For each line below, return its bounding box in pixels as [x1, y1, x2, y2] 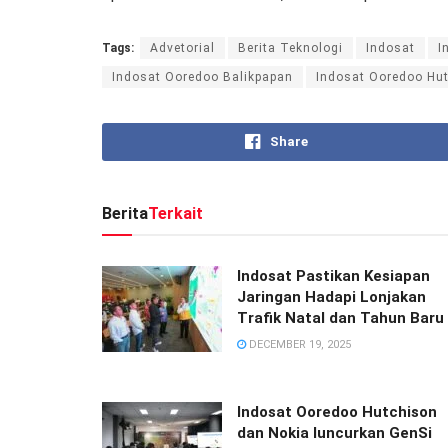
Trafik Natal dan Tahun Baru [237, 308, 444, 327]
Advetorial [150, 40, 215, 55]
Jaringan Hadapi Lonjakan [237, 287, 426, 306]
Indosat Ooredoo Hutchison [237, 402, 437, 421]
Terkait [148, 203, 203, 223]
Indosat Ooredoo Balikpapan [112, 69, 293, 84]
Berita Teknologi [238, 40, 343, 55]
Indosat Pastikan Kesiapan [237, 266, 430, 285]
